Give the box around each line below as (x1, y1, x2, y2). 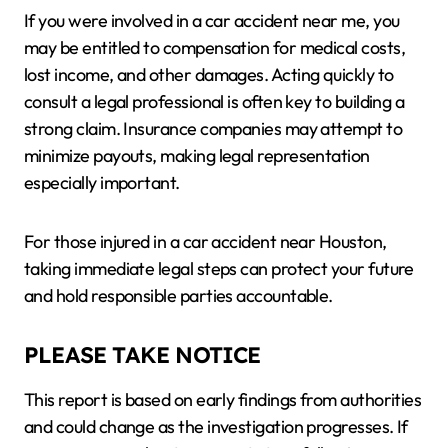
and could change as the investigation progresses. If (24, 415, 408, 438)
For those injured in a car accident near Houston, (24, 230, 387, 253)
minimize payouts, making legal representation (24, 144, 370, 167)
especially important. (24, 171, 180, 194)
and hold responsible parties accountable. (24, 284, 333, 307)
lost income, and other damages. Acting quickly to (24, 63, 394, 86)
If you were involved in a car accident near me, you (24, 9, 400, 32)
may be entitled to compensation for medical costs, (24, 36, 405, 59)
